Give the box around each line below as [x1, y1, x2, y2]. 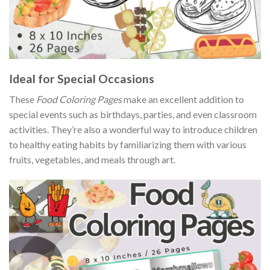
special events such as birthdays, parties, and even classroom [9, 108, 257, 121]
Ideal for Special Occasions [9, 71, 154, 86]
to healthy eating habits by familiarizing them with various [9, 139, 246, 151]
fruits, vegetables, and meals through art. [9, 154, 175, 166]
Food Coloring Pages [36, 93, 122, 105]
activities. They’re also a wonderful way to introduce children [9, 124, 257, 136]
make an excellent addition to [122, 93, 244, 105]
